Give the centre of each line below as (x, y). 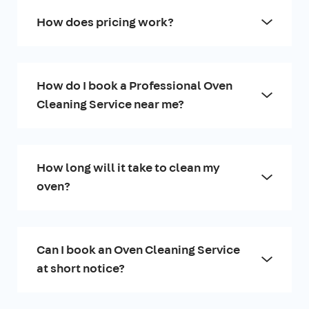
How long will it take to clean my (128, 167)
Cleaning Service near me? (110, 104)
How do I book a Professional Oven (134, 85)
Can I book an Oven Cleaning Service (138, 249)
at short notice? (81, 268)
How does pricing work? (105, 22)
